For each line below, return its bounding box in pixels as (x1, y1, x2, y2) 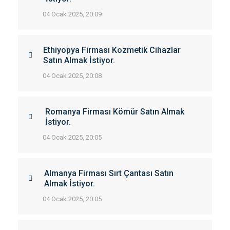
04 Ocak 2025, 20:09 (43, 10, 102, 18)
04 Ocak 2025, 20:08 (43, 72, 102, 80)
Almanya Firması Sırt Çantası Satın (44, 168, 174, 178)
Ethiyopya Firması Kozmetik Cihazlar (43, 45, 181, 55)
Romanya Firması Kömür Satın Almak (45, 107, 184, 117)
